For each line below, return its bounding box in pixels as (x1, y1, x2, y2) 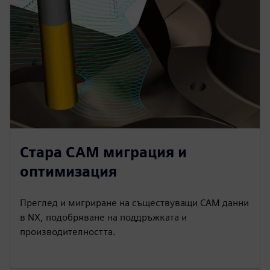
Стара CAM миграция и (20, 143, 187, 161)
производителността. (20, 226, 116, 237)
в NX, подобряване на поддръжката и (20, 212, 187, 223)
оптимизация (20, 163, 117, 180)
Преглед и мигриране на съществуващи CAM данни (20, 197, 249, 209)
